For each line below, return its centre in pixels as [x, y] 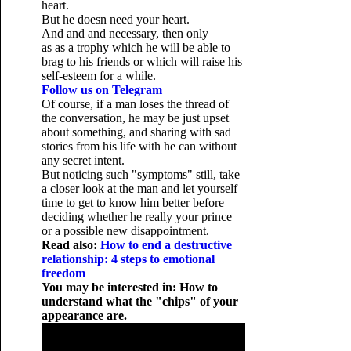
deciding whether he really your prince [136, 217]
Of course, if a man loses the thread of [135, 104]
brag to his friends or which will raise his [141, 62]
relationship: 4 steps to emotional [128, 259]
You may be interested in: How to [129, 287]
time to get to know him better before [132, 203]
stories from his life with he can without [139, 146]
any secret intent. [83, 160]
